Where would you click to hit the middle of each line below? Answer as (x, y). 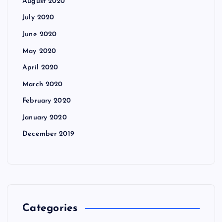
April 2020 (40, 68)
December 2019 (48, 134)
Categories (50, 209)
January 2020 (45, 117)
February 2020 (47, 101)
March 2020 (43, 84)
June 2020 (40, 35)
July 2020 (38, 18)
